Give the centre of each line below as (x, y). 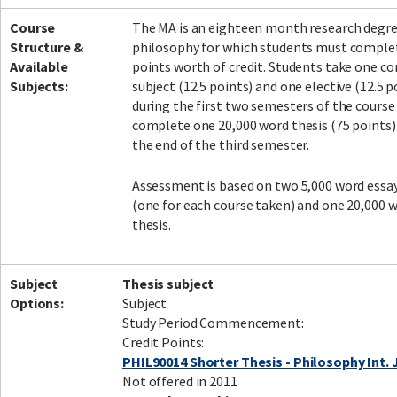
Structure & (47, 47)
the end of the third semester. (221, 145)
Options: (37, 304)
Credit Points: (163, 343)
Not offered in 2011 (180, 381)
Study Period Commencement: (213, 323)
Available (39, 67)
